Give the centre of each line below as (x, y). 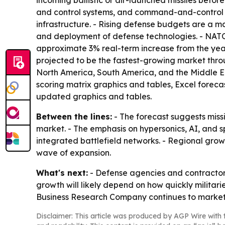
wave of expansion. (74, 153)
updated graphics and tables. (94, 96)
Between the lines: (74, 117)
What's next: (62, 173)
